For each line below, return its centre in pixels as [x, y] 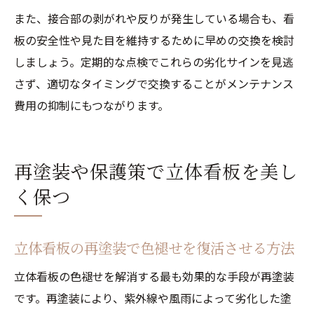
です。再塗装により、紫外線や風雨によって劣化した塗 [153, 298]
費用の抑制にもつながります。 [91, 105]
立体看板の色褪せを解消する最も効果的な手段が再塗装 [154, 276]
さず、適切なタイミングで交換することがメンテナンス [154, 83]
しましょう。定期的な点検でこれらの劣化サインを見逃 [154, 62]
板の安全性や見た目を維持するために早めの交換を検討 [154, 40]
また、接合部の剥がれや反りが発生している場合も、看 [154, 18]
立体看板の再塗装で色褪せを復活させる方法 [154, 248]
